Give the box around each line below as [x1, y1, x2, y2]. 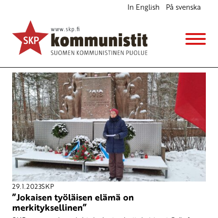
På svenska [165, 2, 201, 12]
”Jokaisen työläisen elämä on [12, 191, 134, 204]
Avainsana [90, 19, 128, 31]
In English [127, 2, 160, 12]
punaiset [92, 37, 126, 50]
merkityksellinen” [12, 201, 87, 214]
